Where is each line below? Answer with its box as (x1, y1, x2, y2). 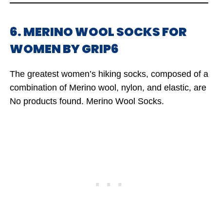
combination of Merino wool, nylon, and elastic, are (10, 83, 206, 92)
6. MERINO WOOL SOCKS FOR (10, 23, 187, 40)
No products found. (10, 96, 84, 106)
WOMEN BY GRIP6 (10, 40, 119, 57)
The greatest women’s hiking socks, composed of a (10, 69, 208, 79)
